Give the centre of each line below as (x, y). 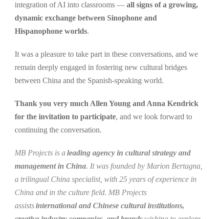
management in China (50, 166)
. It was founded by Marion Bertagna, (144, 166)
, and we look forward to (154, 117)
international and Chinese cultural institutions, (110, 206)
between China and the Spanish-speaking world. (89, 81)
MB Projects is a (41, 153)
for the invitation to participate (65, 117)
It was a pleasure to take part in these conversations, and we (106, 54)
